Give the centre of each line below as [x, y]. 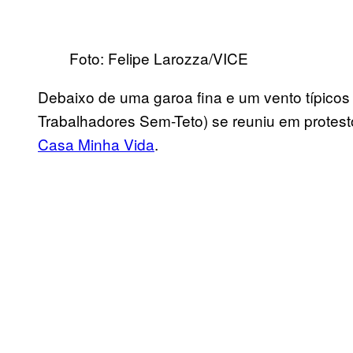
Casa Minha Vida [96, 144]
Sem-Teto [171, 121]
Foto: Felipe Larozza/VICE [159, 58]
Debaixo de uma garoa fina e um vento [172, 97]
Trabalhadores [89, 121]
